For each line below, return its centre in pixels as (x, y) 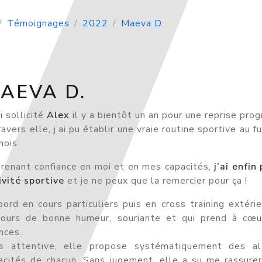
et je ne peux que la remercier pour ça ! (156, 181)
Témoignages (38, 23)
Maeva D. (142, 23)
